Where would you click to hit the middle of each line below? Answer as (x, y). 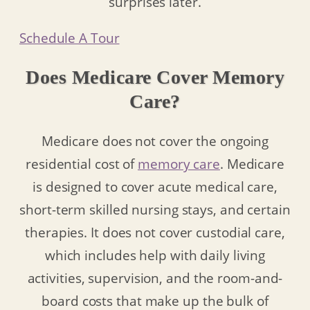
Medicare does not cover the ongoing (155, 141)
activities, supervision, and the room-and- (155, 278)
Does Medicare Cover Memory (155, 77)
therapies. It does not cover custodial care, (155, 232)
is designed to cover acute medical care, (155, 187)
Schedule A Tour (70, 37)
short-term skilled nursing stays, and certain (155, 210)
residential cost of (82, 164)
